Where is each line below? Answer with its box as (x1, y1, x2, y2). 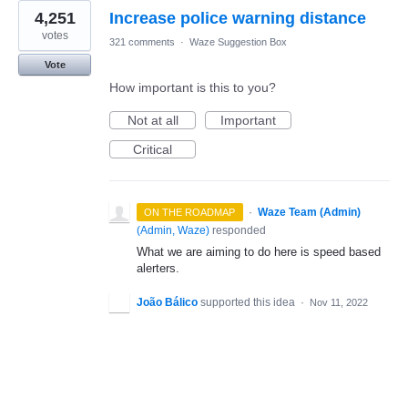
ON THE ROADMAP (144, 207, 236, 218)
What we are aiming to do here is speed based (137, 245, 381, 259)
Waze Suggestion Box (189, 36, 287, 47)
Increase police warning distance (109, 9, 366, 27)
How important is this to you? (109, 80, 276, 95)
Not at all (127, 113, 178, 127)
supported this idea (200, 296, 298, 310)
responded (209, 224, 266, 237)
